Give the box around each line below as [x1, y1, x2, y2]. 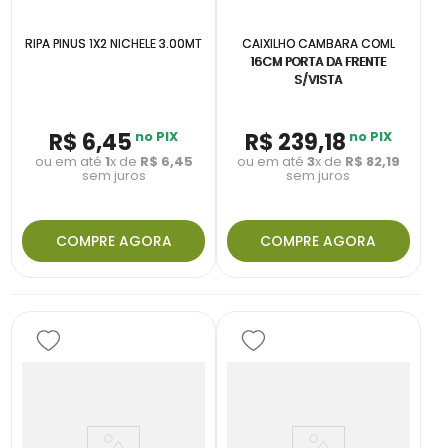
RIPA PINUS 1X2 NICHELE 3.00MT [25, 35, 203, 53]
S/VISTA [294, 71, 343, 89]
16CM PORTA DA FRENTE [250, 53, 387, 71]
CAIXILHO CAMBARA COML [241, 35, 395, 53]
